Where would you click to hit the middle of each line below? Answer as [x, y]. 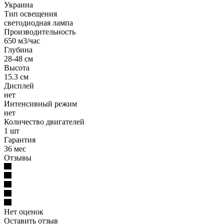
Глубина [18, 49]
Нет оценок [24, 211]
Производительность [40, 31]
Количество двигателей [44, 121]
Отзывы [18, 157]
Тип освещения [30, 13]
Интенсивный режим [40, 103]
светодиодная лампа [38, 22]
